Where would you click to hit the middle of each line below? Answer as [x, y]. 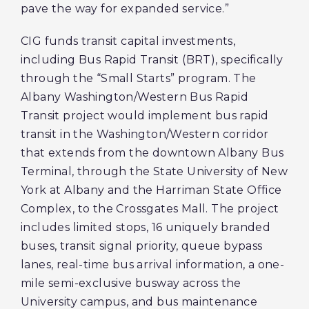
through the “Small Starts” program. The [139, 78]
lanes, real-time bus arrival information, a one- [153, 265]
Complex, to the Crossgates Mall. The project [150, 209]
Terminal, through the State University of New [154, 171]
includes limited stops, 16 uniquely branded [146, 227]
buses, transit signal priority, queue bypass [142, 246]
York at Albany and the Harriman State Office [151, 190]
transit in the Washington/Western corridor [145, 134]
